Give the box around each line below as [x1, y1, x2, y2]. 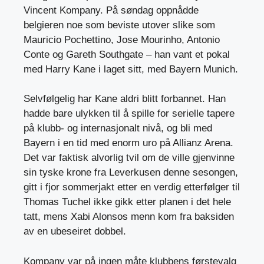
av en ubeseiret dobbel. [24, 226, 126, 237]
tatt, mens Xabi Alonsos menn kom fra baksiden [24, 211, 234, 223]
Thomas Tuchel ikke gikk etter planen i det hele [24, 196, 231, 208]
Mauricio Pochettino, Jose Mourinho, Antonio [24, 34, 220, 45]
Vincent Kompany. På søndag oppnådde [24, 4, 199, 16]
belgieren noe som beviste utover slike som [24, 19, 215, 31]
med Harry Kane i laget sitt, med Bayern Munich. [24, 63, 238, 75]
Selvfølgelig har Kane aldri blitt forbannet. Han [24, 93, 226, 105]
